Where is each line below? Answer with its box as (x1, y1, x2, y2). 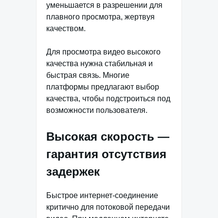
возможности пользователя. (46, 106, 147, 114)
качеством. (46, 24, 86, 33)
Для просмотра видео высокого (46, 47, 161, 56)
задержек (46, 164, 100, 178)
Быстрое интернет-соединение (46, 191, 158, 200)
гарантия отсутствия (46, 147, 166, 161)
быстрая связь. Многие (46, 71, 129, 79)
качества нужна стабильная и (46, 59, 153, 68)
